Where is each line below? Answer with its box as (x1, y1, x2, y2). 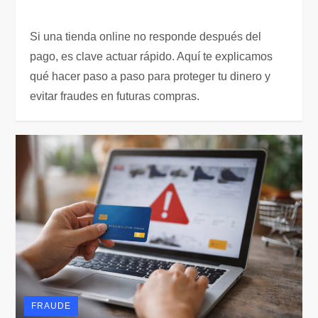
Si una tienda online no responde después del (30, 31, 262, 43)
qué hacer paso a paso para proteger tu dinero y (30, 70, 271, 82)
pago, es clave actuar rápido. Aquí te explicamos (30, 50, 273, 62)
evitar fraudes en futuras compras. (30, 90, 200, 102)
